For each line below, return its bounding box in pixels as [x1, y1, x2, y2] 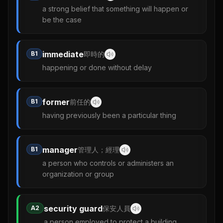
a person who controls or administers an [42, 159, 174, 168]
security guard [44, 204, 103, 214]
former [42, 97, 70, 108]
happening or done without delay [42, 63, 152, 72]
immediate [42, 49, 84, 60]
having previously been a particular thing [42, 111, 176, 120]
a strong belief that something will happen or [42, 4, 188, 13]
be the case [42, 15, 82, 24]
